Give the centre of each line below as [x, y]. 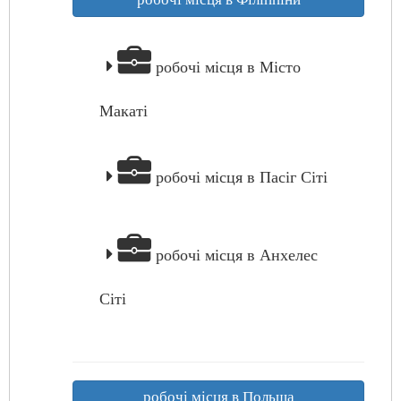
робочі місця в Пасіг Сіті [239, 177]
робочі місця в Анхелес [235, 255]
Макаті [124, 111]
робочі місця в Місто [226, 67]
